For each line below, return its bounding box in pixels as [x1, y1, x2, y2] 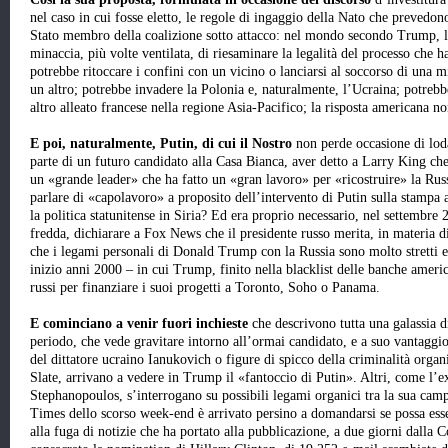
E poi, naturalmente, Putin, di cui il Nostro [30, 136, 296, 152]
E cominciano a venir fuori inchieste [30, 316, 252, 332]
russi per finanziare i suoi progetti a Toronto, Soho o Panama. [30, 280, 380, 296]
